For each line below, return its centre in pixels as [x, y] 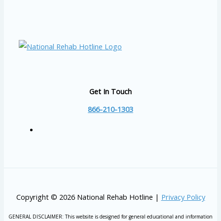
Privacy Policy [183, 197]
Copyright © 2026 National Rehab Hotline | [89, 197]
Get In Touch [110, 91]
